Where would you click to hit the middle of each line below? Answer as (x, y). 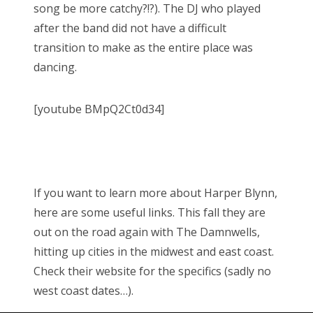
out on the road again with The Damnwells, (147, 232)
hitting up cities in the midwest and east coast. (154, 251)
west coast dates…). (83, 290)
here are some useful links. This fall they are (150, 212)
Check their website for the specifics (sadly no (152, 271)
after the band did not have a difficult (130, 28)
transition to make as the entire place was (143, 47)
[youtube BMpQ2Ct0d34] (99, 109)
